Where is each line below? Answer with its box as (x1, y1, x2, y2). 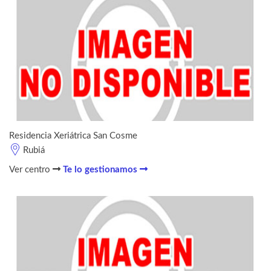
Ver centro (9, 165, 53, 174)
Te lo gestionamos (63, 165, 140, 174)
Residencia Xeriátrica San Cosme (9, 131, 137, 140)
